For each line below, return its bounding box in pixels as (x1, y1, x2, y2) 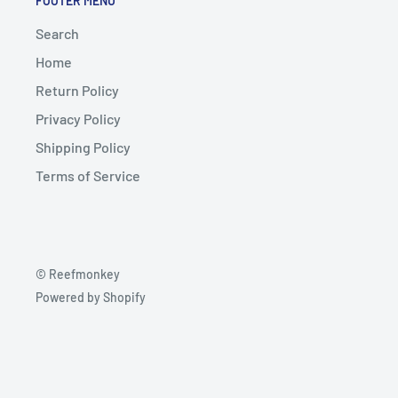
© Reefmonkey (36, 266, 120, 282)
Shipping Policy (36, 138, 131, 155)
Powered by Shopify (36, 289, 146, 305)
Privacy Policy (36, 109, 121, 127)
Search (36, 24, 79, 42)
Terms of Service (36, 166, 140, 184)
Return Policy (36, 81, 119, 99)
